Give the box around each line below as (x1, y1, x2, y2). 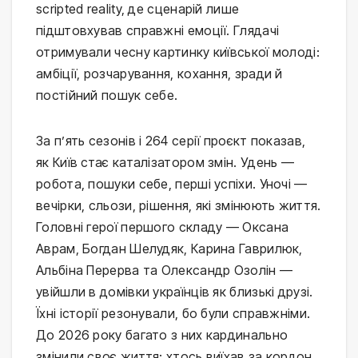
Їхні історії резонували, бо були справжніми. (36, 305, 311, 322)
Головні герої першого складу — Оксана (36, 219, 289, 236)
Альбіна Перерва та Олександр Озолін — (36, 262, 293, 279)
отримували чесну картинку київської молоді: (36, 44, 320, 61)
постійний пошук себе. (36, 87, 178, 104)
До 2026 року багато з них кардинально (36, 327, 288, 344)
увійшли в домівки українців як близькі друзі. (36, 284, 313, 300)
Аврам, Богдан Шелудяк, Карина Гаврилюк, (36, 241, 303, 257)
